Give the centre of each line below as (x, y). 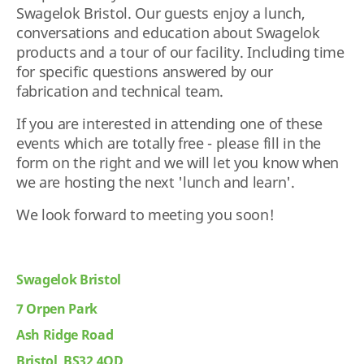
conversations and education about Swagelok (168, 33)
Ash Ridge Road (65, 335)
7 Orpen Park (57, 309)
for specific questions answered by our (145, 72)
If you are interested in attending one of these (169, 124)
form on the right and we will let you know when (178, 163)
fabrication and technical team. (120, 91)
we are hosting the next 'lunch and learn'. (156, 182)
